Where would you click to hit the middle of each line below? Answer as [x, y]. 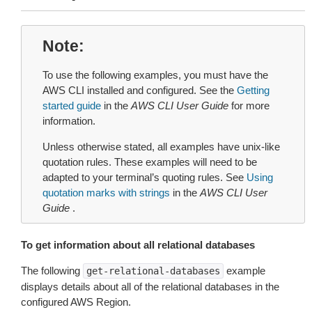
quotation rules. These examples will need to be [150, 162]
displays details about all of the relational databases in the [150, 287]
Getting [253, 90]
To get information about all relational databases [138, 245]
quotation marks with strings [106, 193]
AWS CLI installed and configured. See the [140, 90]
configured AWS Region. [76, 302]
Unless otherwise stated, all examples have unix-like [161, 147]
